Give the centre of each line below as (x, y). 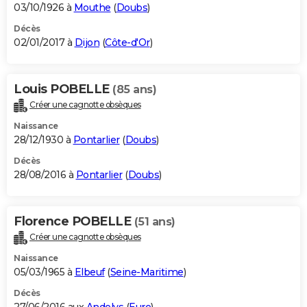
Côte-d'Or (127, 43)
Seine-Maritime (147, 272)
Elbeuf (89, 272)
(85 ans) (134, 90)
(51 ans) (155, 222)
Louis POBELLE (63, 89)
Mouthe (92, 8)
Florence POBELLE (74, 222)
